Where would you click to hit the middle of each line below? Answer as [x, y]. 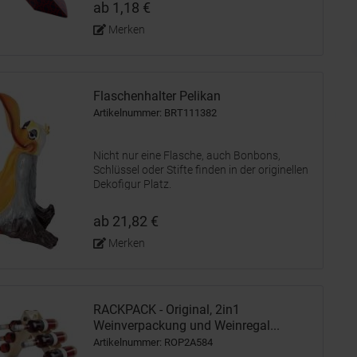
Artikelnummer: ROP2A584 [153, 342]
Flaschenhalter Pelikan [157, 96]
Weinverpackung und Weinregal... [186, 326]
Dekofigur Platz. [132, 184]
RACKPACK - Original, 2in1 [167, 310]
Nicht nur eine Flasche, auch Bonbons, [187, 155]
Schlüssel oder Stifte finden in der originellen [201, 170]
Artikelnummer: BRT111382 [155, 113]
